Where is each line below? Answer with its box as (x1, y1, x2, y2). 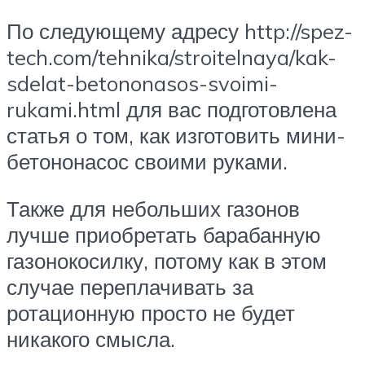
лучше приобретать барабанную (7, 221, 321, 248)
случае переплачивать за (7, 273, 253, 300)
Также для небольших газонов (7, 195, 300, 222)
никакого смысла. (7, 325, 175, 352)
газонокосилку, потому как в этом (7, 247, 327, 274)
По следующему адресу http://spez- (7, 18, 353, 45)
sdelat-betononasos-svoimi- (7, 70, 278, 97)
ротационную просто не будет (7, 299, 295, 326)
